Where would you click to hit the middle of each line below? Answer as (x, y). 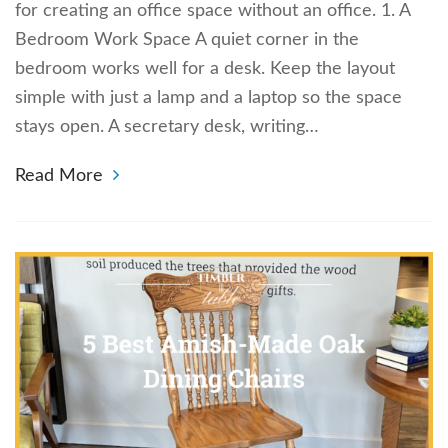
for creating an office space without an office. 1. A (212, 11)
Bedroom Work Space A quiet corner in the (187, 40)
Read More (59, 176)
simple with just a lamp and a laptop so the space (208, 98)
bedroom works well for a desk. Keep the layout (205, 69)
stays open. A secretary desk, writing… (167, 127)
